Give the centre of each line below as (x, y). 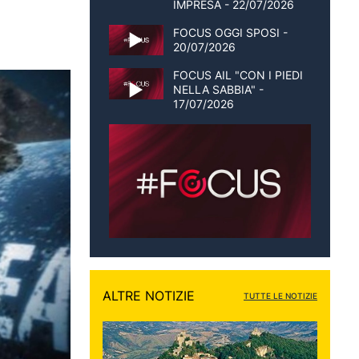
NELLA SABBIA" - (218, 90)
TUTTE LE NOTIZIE (280, 296)
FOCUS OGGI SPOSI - (230, 33)
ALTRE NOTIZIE (149, 296)
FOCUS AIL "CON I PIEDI (238, 75)
